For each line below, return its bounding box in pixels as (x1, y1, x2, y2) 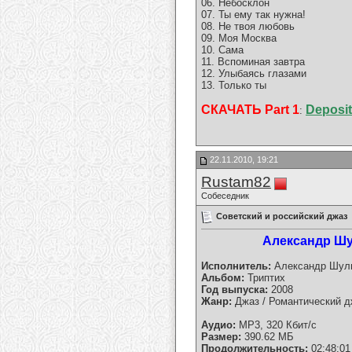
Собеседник (201, 191, 249, 200)
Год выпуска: (201, 284, 268, 296)
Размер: (201, 331, 241, 343)
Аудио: (201, 319, 236, 332)
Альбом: (201, 272, 247, 284)
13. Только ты (201, 79, 266, 92)
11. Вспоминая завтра (201, 56, 305, 68)
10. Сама (201, 44, 244, 57)
